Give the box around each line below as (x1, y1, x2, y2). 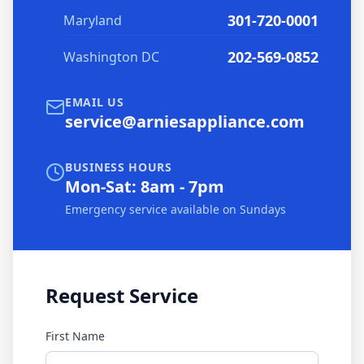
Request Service (45, 282, 198, 309)
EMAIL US (65, 94, 124, 110)
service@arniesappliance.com (65, 110, 305, 132)
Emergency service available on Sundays (65, 201, 286, 217)
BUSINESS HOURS (65, 159, 172, 175)
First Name (45, 328, 105, 344)
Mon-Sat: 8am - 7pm (65, 175, 224, 197)
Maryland (63, 11, 123, 29)
